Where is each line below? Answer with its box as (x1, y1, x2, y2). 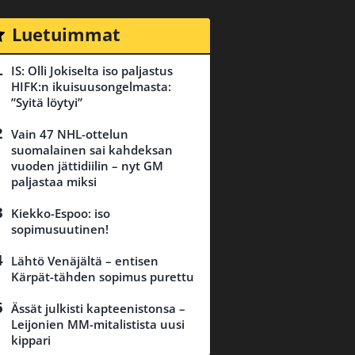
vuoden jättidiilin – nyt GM (11, 158, 163, 174)
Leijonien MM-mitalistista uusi (11, 316, 185, 333)
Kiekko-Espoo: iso (11, 205, 110, 222)
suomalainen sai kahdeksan (11, 142, 173, 158)
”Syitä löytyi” (11, 94, 82, 111)
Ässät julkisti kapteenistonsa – (11, 300, 185, 317)
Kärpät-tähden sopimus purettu (11, 269, 194, 285)
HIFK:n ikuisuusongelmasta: (11, 78, 171, 95)
